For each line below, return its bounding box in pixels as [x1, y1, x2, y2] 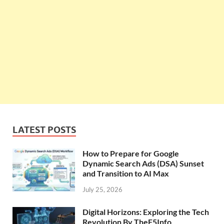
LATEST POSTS [12, 124, 76, 135]
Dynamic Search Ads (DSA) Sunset [82, 158, 204, 168]
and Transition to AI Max [82, 168, 169, 178]
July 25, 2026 [82, 185, 122, 193]
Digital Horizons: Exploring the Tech [82, 206, 209, 216]
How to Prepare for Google [82, 148, 179, 158]
